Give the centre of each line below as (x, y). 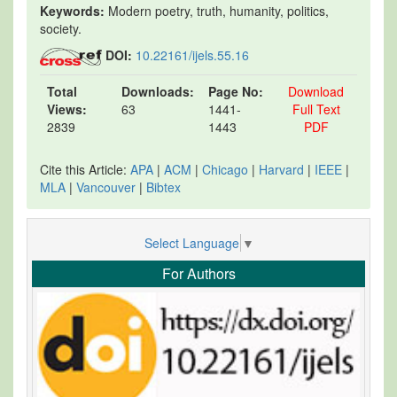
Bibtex (163, 187)
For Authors (198, 274)
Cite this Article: (85, 169)
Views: (67, 109)
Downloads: (158, 91)
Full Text (316, 109)
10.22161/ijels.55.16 (192, 54)
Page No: (236, 91)
